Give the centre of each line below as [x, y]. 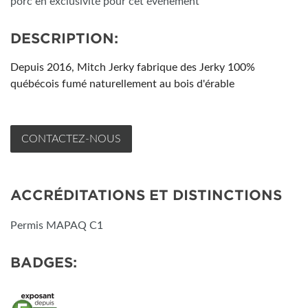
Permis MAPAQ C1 [57, 225]
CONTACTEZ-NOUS [71, 139]
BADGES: [44, 263]
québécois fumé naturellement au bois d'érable [122, 84]
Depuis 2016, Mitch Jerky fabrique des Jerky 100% [133, 67]
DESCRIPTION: [64, 38]
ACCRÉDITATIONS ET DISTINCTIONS [146, 195]
